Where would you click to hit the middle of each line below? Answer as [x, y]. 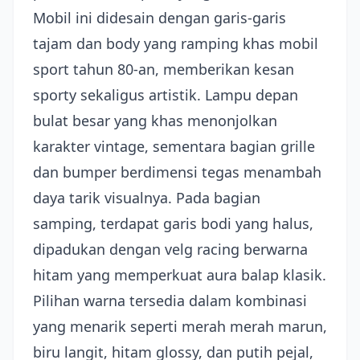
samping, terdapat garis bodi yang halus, [173, 223]
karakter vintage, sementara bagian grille [174, 146]
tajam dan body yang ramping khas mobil [176, 43]
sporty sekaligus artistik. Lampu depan [166, 95]
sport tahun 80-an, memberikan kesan [164, 69]
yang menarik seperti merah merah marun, [180, 326]
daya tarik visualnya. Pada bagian [147, 198]
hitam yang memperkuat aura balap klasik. [180, 275]
